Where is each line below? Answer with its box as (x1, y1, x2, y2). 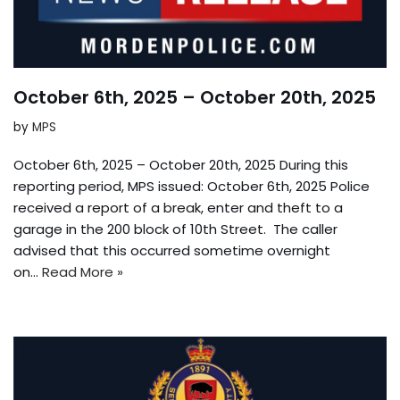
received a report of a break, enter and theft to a (13, 197, 343, 217)
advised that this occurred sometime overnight (13, 240, 330, 260)
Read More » (42, 262, 123, 281)
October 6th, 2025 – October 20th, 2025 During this (13, 154, 348, 174)
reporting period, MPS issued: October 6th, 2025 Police (13, 176, 370, 196)
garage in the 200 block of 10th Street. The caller (13, 219, 337, 238)
